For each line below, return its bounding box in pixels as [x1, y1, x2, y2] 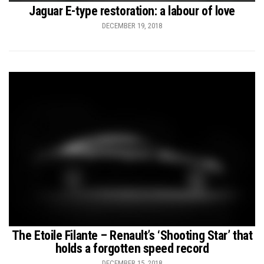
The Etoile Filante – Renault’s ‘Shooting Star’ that [11, 227, 253, 243]
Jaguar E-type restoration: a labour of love [28, 4, 236, 19]
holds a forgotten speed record [55, 240, 209, 256]
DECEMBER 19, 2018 [102, 21, 162, 31]
